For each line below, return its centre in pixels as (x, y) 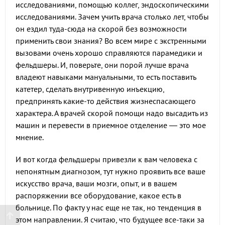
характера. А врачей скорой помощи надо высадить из (112, 113)
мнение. (30, 137)
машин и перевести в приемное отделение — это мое (111, 125)
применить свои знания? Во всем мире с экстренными (111, 41)
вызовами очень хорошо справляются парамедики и (109, 53)
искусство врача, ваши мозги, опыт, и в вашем (96, 183)
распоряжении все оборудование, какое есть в (98, 195)
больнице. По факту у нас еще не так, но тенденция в (108, 207)
